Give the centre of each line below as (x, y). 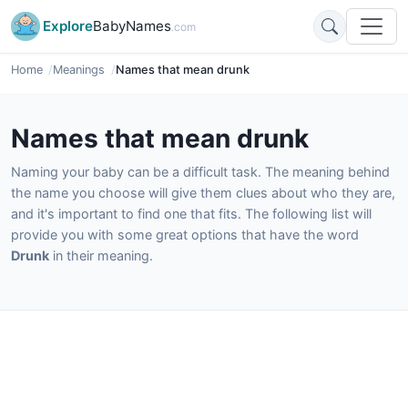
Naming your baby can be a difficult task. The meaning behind (200, 172)
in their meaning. (101, 255)
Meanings (79, 70)
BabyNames (132, 26)
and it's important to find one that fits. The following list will (191, 214)
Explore (68, 26)
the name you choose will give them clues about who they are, (203, 193)
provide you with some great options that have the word (185, 235)
